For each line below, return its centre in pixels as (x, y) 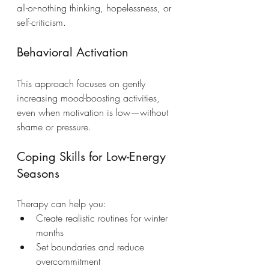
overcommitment (68, 261)
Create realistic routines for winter (103, 218)
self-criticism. (41, 22)
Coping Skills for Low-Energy (93, 156)
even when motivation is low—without (94, 112)
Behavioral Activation (73, 52)
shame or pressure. (54, 126)
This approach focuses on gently (83, 83)
